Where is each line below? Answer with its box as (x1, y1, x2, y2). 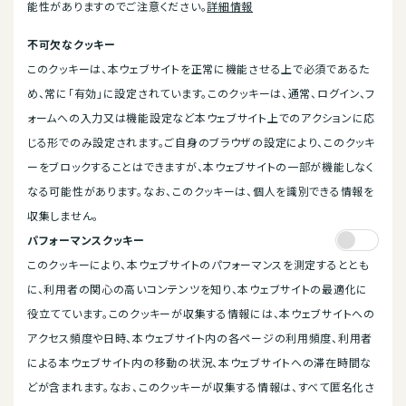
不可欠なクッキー (27, 36, 116, 52)
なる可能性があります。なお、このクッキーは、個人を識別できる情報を (27, 183, 374, 198)
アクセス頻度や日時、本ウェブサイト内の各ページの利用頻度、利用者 (27, 330, 373, 345)
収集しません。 (27, 208, 100, 223)
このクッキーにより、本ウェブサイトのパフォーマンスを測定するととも (27, 256, 370, 272)
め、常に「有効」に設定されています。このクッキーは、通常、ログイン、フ (27, 85, 376, 101)
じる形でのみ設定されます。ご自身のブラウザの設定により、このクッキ (27, 134, 375, 150)
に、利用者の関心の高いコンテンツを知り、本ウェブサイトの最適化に (27, 281, 369, 296)
